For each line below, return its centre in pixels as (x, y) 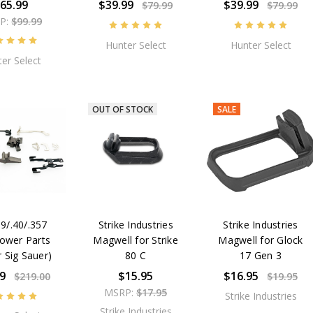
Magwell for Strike (136, 240)
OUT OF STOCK (122, 109)
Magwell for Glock (261, 240)
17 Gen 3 (261, 255)
